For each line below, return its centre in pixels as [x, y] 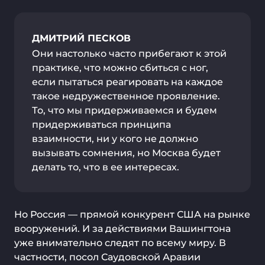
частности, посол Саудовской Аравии [107, 257]
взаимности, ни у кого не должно [115, 139]
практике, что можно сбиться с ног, [120, 68]
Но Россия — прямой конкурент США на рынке [132, 214]
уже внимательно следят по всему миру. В [120, 243]
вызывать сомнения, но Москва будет [126, 153]
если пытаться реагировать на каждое [127, 82]
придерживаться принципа [101, 125]
